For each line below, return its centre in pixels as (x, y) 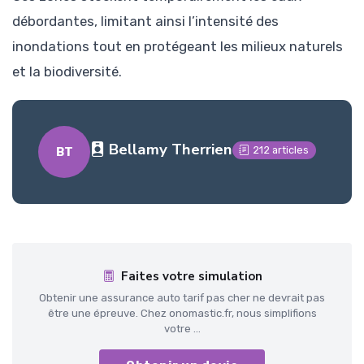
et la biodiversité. (67, 71)
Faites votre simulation (191, 276)
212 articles (281, 150)
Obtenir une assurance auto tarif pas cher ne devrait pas (182, 297)
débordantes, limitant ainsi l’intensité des (145, 21)
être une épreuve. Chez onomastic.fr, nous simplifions (182, 313)
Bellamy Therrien (171, 150)
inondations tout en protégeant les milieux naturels (178, 46)
